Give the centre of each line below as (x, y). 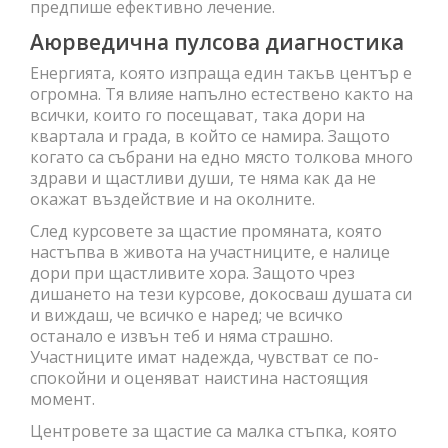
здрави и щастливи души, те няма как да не (203, 177)
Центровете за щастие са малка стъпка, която (213, 430)
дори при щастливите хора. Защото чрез (192, 272)
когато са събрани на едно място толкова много (221, 156)
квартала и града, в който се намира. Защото (210, 135)
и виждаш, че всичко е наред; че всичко (186, 314)
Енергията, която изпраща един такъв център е (221, 72)
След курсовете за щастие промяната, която (206, 230)
